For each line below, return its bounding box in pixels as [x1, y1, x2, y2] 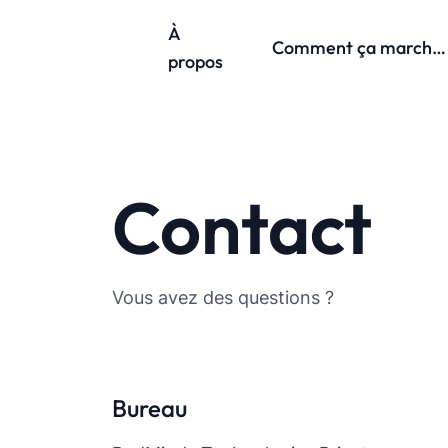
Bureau [112, 393, 187, 423]
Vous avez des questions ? [112, 287, 334, 308]
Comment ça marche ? [431, 36, 446, 59]
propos [168, 50, 223, 73]
